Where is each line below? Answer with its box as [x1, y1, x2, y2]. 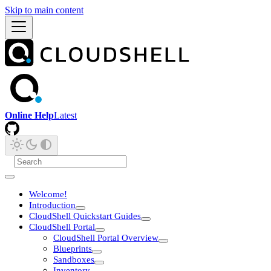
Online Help [5, 109, 54, 120]
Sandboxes [53, 254, 94, 264]
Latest [54, 109, 77, 120]
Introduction [29, 200, 76, 210]
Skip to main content [5, 5, 83, 15]
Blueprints [53, 243, 92, 253]
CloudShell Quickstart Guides [29, 211, 141, 221]
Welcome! [29, 189, 67, 199]
